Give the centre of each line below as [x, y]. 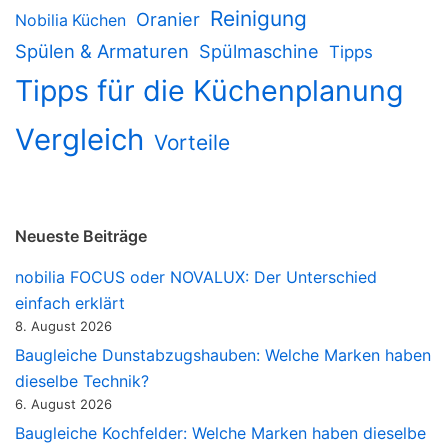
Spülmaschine [259, 51]
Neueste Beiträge [81, 236]
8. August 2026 [63, 326]
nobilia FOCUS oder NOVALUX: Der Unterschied [196, 277]
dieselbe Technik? [82, 381]
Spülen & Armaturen [102, 51]
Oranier [168, 19]
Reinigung [258, 19]
